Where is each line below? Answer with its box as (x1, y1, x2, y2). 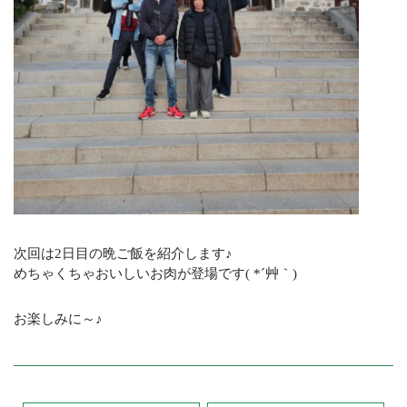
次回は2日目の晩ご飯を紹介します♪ (14, 245, 233, 261)
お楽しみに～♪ (14, 311, 103, 326)
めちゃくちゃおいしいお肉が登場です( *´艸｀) (14, 265, 297, 281)
